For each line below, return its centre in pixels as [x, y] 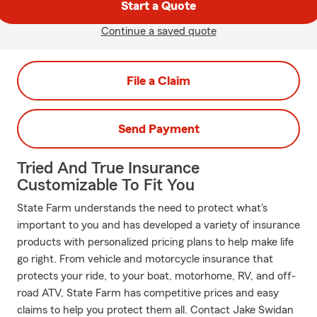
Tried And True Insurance [108, 168]
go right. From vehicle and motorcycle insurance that [145, 259]
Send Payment [158, 129]
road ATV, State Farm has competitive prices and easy [148, 293]
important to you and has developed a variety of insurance [158, 225]
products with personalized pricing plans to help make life [155, 242]
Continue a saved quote [158, 31]
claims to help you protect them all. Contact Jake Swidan [155, 310]
